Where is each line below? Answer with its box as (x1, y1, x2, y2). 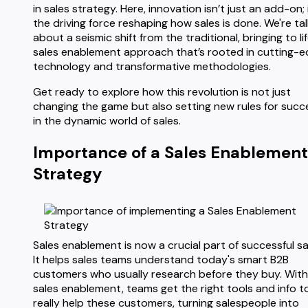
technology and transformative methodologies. (33, 59, 271, 74)
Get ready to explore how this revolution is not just (33, 85, 291, 99)
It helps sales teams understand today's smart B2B (33, 252, 289, 267)
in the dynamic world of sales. (33, 113, 181, 128)
